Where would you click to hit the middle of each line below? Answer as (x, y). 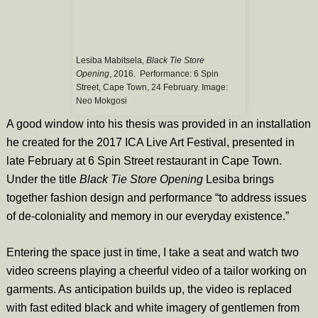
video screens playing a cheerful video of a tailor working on (156, 270)
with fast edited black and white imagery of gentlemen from (153, 307)
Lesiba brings (238, 179)
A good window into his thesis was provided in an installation (158, 124)
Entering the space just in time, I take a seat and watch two (152, 252)
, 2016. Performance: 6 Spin (164, 73)
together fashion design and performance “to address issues (156, 197)
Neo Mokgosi (102, 100)
